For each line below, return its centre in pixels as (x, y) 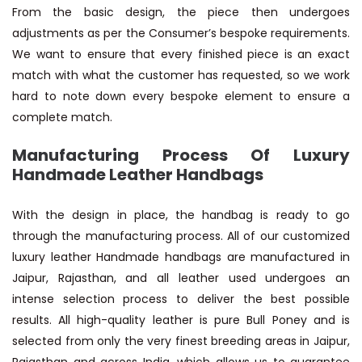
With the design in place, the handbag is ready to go (181, 215)
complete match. (62, 118)
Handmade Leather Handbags (138, 175)
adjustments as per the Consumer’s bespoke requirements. (181, 34)
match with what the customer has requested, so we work (181, 76)
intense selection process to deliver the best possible (181, 299)
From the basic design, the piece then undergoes (181, 13)
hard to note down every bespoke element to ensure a (181, 97)
